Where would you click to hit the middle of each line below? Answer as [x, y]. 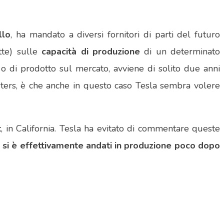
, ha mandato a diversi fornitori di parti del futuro [115, 35]
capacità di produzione [91, 52]
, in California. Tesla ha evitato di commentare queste [111, 129]
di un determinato [180, 52]
